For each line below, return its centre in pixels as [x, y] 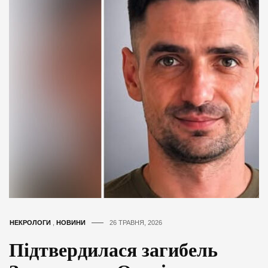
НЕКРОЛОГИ [30, 222]
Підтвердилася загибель [113, 250]
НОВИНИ [71, 222]
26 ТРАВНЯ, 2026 [136, 222]
